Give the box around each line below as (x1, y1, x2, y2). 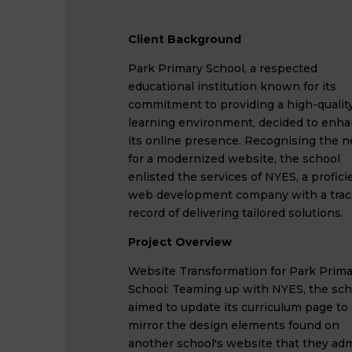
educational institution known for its (127, 79, 336, 93)
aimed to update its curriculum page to (127, 300, 348, 314)
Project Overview (127, 235, 232, 249)
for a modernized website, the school (127, 152, 340, 166)
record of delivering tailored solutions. (127, 206, 343, 220)
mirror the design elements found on (127, 318, 339, 332)
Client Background (127, 32, 241, 46)
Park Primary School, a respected (127, 61, 317, 75)
